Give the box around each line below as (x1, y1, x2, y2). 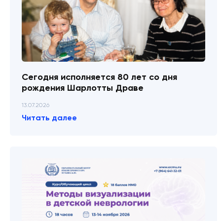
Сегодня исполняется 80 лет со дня (22, 72, 177, 82)
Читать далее (22, 113, 77, 122)
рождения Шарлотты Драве (22, 82, 144, 93)
